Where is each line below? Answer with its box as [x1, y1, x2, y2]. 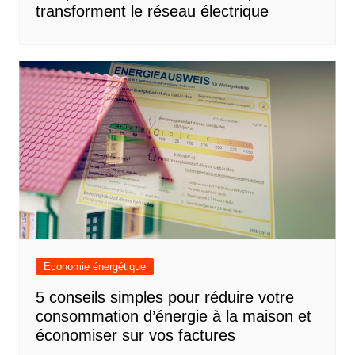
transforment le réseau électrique [35, 2, 269, 21]
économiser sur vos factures [35, 326, 235, 345]
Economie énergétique [43, 261, 146, 273]
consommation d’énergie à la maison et [35, 307, 311, 326]
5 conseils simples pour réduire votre [35, 288, 294, 307]
